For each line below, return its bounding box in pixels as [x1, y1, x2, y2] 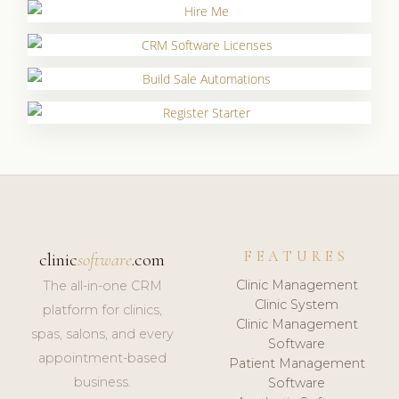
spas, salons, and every [30, 326, 174, 343]
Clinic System [255, 296, 339, 313]
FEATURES [244, 248, 350, 266]
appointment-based [37, 350, 167, 367]
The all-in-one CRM [42, 278, 162, 295]
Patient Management [228, 354, 365, 371]
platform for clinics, [42, 302, 162, 319]
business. [73, 374, 131, 391]
